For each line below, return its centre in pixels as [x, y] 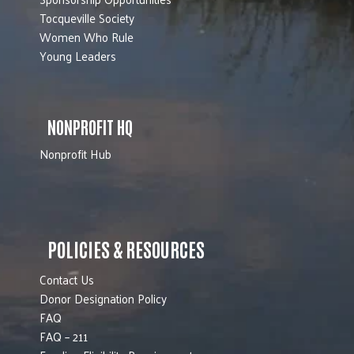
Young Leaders [78, 55]
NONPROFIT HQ [90, 126]
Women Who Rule [87, 36]
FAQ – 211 [64, 336]
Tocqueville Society [87, 17]
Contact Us [67, 279]
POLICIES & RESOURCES [126, 248]
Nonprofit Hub [75, 153]
